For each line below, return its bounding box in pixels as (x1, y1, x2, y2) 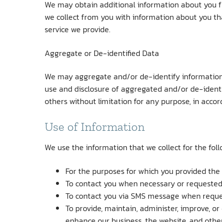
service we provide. (45, 23, 111, 35)
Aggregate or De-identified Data (45, 47, 159, 59)
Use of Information (45, 119, 145, 134)
